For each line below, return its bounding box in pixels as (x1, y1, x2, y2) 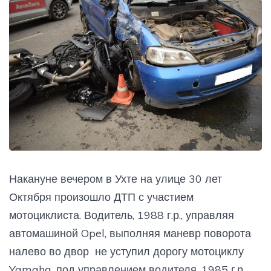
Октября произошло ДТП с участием (9, 189, 194, 204)
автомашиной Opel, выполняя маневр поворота (9, 226, 251, 240)
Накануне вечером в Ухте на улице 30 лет (9, 171, 222, 186)
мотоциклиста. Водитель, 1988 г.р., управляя (9, 207, 234, 222)
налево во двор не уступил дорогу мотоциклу (9, 244, 244, 258)
